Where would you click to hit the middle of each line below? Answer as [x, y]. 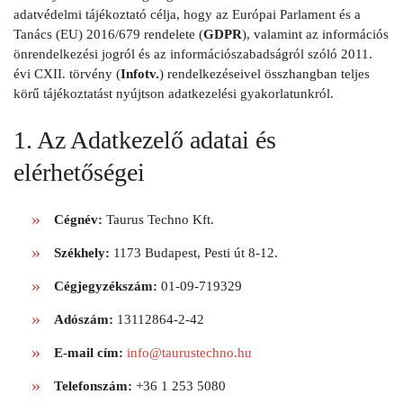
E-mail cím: [88, 353]
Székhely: [81, 253]
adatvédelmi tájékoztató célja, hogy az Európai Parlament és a [187, 14]
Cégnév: [78, 220]
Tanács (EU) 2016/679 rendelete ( [108, 34]
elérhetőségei [79, 173]
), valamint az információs [315, 34]
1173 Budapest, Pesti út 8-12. [193, 253]
